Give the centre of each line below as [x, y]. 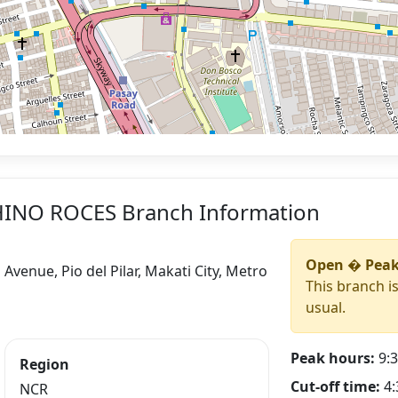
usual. [325, 307]
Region [44, 364]
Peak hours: [332, 358]
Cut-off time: [335, 386]
